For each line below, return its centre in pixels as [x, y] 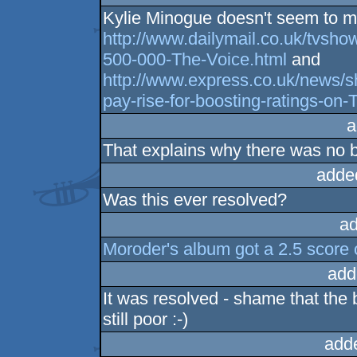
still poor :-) [146, 319]
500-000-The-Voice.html [195, 59]
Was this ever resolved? [195, 200]
